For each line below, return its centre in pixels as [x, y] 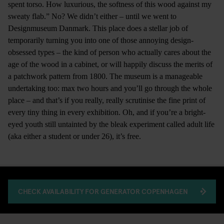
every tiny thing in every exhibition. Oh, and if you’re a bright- [107, 112]
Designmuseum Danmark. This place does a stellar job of [98, 28]
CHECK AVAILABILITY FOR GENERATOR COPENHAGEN [103, 191]
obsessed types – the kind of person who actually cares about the [109, 52]
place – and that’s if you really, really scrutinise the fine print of [107, 100]
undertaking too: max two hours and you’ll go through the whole [110, 88]
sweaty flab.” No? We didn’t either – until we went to [92, 16]
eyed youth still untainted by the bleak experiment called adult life [111, 124]
